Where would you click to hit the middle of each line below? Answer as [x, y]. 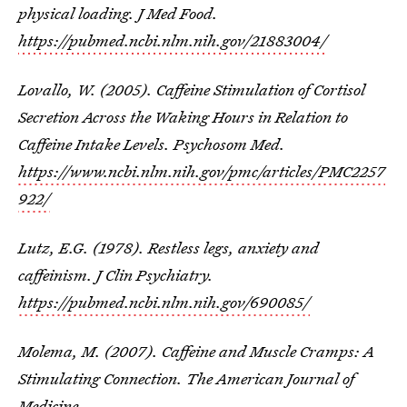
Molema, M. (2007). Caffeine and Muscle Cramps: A [196, 351]
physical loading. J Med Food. [118, 13]
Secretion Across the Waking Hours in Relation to [183, 117]
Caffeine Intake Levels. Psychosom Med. [152, 144]
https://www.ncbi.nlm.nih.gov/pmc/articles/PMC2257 [202, 171]
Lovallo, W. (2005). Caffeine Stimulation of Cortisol [192, 89]
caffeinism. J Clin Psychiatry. [116, 275]
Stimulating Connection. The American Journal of [186, 378]
